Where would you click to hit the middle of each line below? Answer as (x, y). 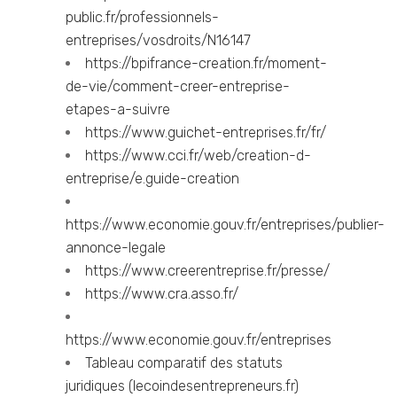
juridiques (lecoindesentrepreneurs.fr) (182, 386)
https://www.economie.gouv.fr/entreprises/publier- (225, 225)
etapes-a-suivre (118, 109)
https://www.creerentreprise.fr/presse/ (207, 271)
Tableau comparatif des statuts (184, 363)
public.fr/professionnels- (142, 17)
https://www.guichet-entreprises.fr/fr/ (206, 132)
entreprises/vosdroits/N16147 (158, 40)
